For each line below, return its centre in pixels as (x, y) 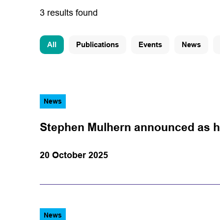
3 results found (69, 13)
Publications (97, 44)
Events (150, 44)
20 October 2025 (74, 155)
